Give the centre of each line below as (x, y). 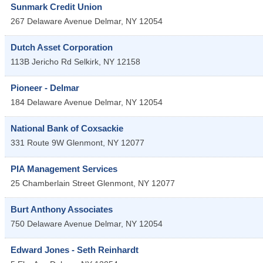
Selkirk (86, 61)
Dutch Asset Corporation (62, 47)
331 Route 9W (37, 142)
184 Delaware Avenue (51, 102)
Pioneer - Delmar (45, 87)
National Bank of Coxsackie (67, 128)
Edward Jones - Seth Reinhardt (75, 249)
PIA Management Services (64, 168)
